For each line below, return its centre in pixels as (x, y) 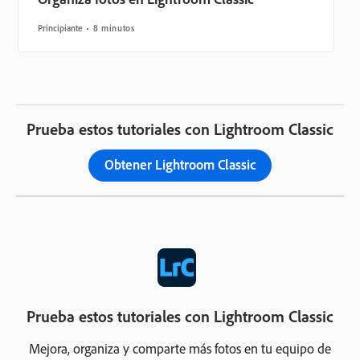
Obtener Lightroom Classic (180, 165)
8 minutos (114, 29)
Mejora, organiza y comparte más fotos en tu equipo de (180, 349)
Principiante (60, 29)
